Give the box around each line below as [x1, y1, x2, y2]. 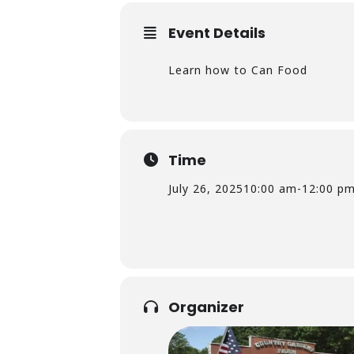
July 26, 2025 [168, 181, 243, 196]
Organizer [168, 297, 244, 317]
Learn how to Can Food [168, 62, 307, 77]
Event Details [168, 23, 265, 43]
